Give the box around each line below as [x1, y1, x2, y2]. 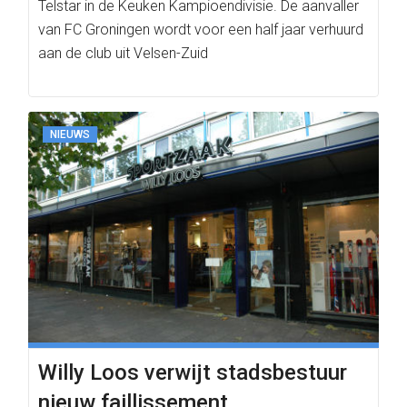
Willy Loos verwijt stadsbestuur [38, 360, 347, 385]
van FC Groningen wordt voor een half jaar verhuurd [38, 21, 363, 38]
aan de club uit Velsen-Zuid [38, 45, 208, 62]
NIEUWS [50, 128, 90, 141]
